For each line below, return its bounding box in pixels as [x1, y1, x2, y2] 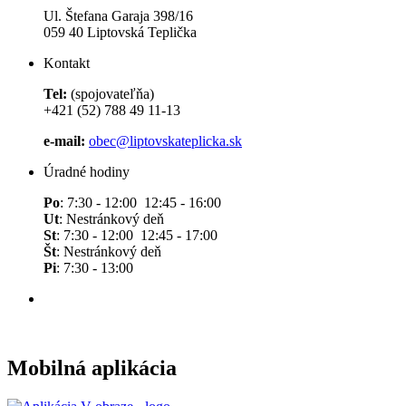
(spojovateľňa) [67, 86, 154, 102]
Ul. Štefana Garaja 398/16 [43, 8, 193, 24]
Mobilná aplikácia [7, 356, 177, 381]
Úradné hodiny [43, 164, 130, 180]
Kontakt [43, 55, 90, 72]
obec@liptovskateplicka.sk [89, 133, 242, 150]
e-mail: [43, 133, 85, 150]
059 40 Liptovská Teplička [43, 24, 197, 41]
